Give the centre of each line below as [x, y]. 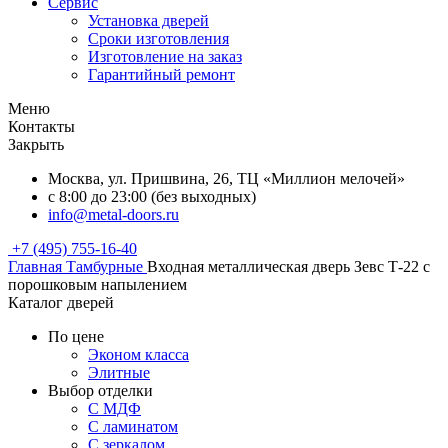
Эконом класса [138, 354]
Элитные [119, 372]
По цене [76, 336]
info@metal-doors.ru [113, 214]
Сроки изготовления [158, 38]
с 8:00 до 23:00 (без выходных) [152, 196]
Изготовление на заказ [165, 56]
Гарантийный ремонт [161, 74]
